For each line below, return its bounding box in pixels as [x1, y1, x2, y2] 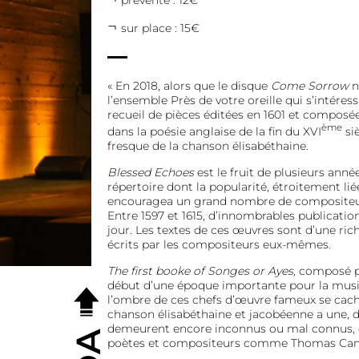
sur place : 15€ [120, 21, 200, 36]
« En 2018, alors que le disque [107, 79, 271, 94]
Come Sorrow [270, 79, 349, 94]
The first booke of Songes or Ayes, [107, 263, 296, 278]
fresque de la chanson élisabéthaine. [107, 138, 312, 153]
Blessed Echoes [107, 164, 194, 179]
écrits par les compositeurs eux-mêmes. [107, 236, 334, 252]
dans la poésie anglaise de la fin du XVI [107, 123, 321, 139]
